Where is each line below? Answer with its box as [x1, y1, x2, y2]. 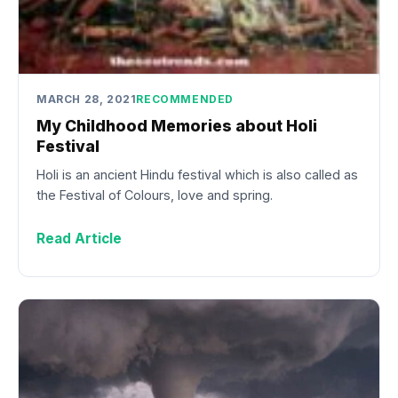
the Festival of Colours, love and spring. [36, 187, 273, 203]
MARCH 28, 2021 [36, 92, 137, 106]
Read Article [36, 230, 122, 248]
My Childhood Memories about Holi [36, 115, 317, 135]
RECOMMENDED [136, 92, 235, 106]
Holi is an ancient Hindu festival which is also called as [36, 167, 358, 183]
